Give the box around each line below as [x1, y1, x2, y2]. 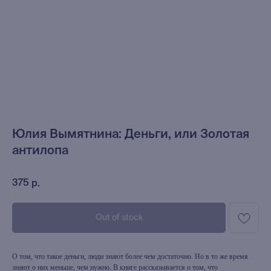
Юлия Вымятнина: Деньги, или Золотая [12, 129, 249, 141]
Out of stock [95, 214, 143, 222]
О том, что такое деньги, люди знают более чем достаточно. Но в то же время [12, 252, 248, 261]
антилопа [12, 145, 68, 157]
